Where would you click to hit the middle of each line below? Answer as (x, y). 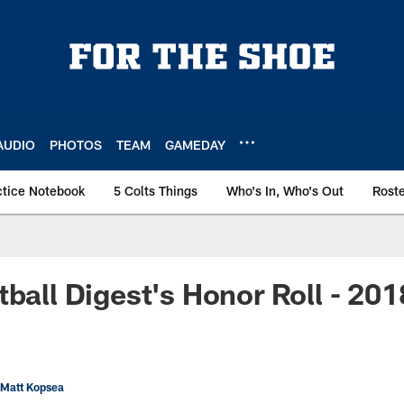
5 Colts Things (156, 191)
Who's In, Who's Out (285, 191)
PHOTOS (76, 144)
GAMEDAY (195, 144)
